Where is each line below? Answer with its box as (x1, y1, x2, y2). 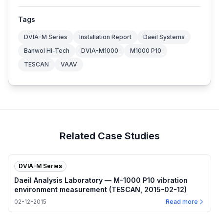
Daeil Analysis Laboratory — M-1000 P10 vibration (14, 176, 188, 185)
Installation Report (79, 33, 131, 41)
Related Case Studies (59, 130, 160, 142)
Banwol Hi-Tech (24, 47, 69, 55)
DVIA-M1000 (81, 47, 118, 55)
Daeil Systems (143, 33, 185, 41)
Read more (166, 198, 198, 206)
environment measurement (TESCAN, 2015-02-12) (14, 185, 187, 194)
